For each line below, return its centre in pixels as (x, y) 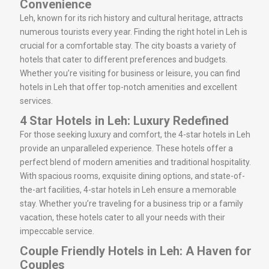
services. (36, 101)
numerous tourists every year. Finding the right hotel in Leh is (134, 32)
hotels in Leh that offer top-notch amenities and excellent (128, 87)
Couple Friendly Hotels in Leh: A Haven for (136, 251)
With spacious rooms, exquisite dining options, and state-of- (132, 176)
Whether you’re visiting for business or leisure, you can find (130, 73)
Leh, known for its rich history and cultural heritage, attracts (131, 18)
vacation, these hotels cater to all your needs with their (122, 217)
